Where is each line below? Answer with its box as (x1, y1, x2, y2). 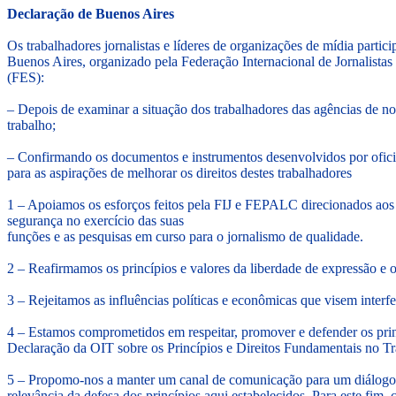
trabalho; (7, 118, 59, 133)
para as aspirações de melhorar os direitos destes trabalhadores (7, 165, 352, 181)
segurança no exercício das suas (7, 213, 187, 229)
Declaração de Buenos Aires (7, 6, 174, 22)
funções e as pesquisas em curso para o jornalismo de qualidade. (7, 229, 367, 245)
